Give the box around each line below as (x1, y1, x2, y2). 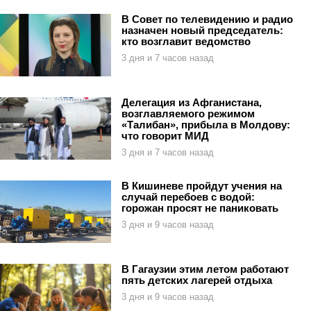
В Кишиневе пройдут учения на (121, 179, 282, 192)
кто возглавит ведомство (121, 35, 251, 47)
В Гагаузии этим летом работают (121, 262, 289, 275)
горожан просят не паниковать (121, 201, 278, 214)
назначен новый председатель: (121, 24, 283, 36)
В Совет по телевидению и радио (121, 12, 293, 25)
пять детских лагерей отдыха (121, 274, 272, 286)
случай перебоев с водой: (121, 190, 255, 203)
